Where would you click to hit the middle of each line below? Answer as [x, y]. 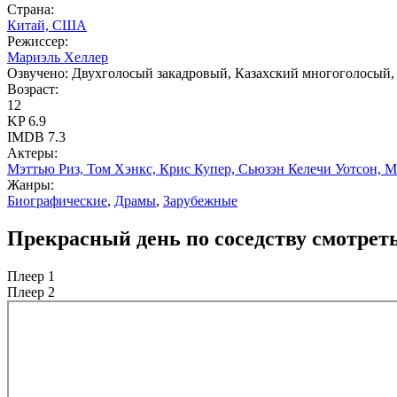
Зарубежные [200, 200]
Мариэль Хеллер [58, 57]
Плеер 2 [31, 292]
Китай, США [47, 25]
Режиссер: [38, 41]
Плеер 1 [31, 276]
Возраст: [33, 89]
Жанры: [31, 184]
